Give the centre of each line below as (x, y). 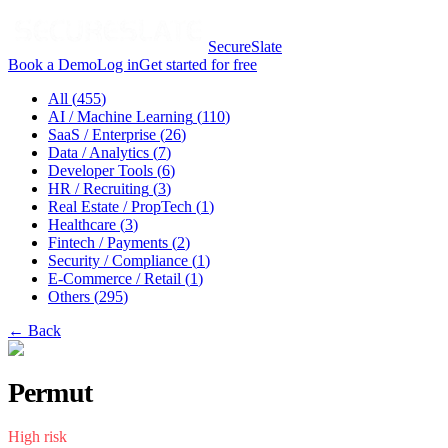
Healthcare (82, 224)
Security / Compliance (118, 260)
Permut (50, 392)
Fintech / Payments (108, 242)
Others (69, 296)
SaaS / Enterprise (102, 134)
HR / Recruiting (98, 188)
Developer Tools (100, 170)
